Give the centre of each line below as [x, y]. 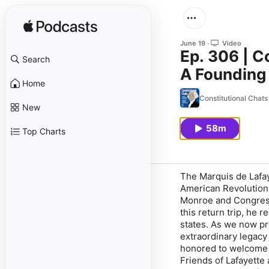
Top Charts [44, 131]
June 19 [193, 43]
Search [36, 59]
